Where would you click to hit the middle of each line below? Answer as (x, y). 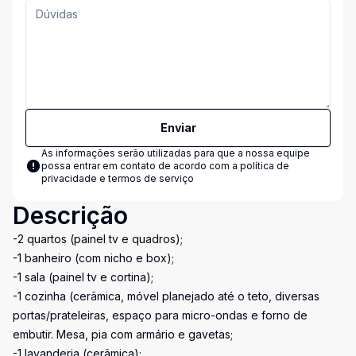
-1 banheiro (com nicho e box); (93, 258)
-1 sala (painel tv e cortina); (83, 277)
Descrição (70, 215)
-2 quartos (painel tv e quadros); (98, 239)
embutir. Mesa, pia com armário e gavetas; (123, 334)
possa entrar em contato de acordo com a (141, 166)
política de (265, 166)
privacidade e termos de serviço (118, 178)
